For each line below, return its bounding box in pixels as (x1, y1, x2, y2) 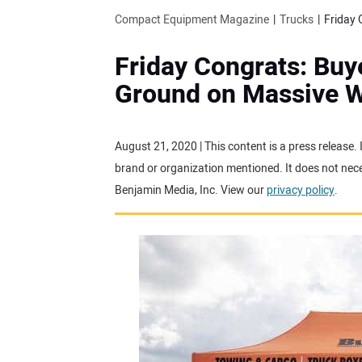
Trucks (280, 11, 314, 28)
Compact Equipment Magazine (115, 11, 269, 28)
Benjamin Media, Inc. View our (115, 181, 267, 199)
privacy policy (267, 181, 335, 199)
